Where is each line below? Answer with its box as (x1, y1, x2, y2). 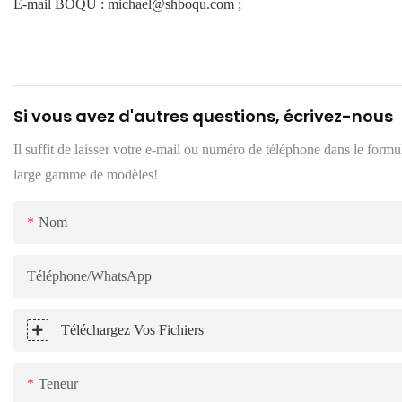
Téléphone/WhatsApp (27, 267, 152, 284)
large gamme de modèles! (13, 165, 158, 183)
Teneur (39, 374, 78, 392)
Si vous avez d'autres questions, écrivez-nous (13, 104, 393, 127)
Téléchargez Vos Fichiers (61, 320, 204, 338)
